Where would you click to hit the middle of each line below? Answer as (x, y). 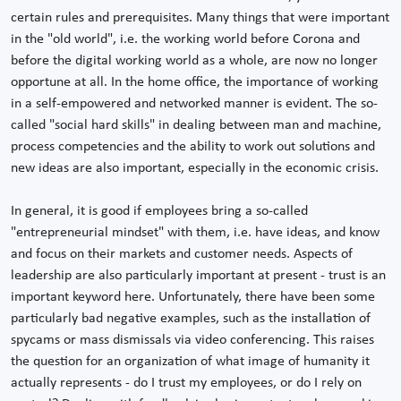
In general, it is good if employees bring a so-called (159, 212)
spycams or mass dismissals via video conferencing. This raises (192, 341)
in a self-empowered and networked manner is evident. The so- (194, 104)
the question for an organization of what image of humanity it (190, 362)
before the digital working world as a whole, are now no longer (194, 61)
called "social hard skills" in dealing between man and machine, (196, 126)
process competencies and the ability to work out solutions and (193, 147)
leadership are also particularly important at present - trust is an (198, 276)
